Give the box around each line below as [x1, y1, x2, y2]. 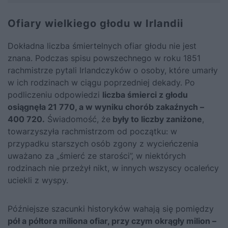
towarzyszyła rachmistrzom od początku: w [8, 126, 177, 137]
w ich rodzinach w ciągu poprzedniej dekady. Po [8, 77, 195, 88]
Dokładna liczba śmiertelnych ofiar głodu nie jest [8, 41, 196, 51]
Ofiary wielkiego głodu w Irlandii [8, 17, 183, 30]
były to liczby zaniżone [110, 114, 202, 125]
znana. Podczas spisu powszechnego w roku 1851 [8, 53, 201, 64]
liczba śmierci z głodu [102, 90, 188, 100]
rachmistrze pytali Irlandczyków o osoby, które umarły [8, 65, 218, 76]
